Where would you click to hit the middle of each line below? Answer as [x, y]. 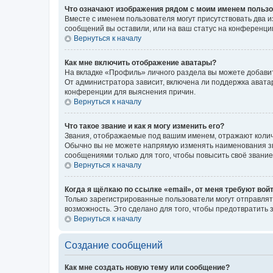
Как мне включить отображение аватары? [140, 63]
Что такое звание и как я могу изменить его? [144, 126]
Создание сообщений [114, 245]
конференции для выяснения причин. [130, 92]
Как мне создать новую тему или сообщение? [147, 268]
